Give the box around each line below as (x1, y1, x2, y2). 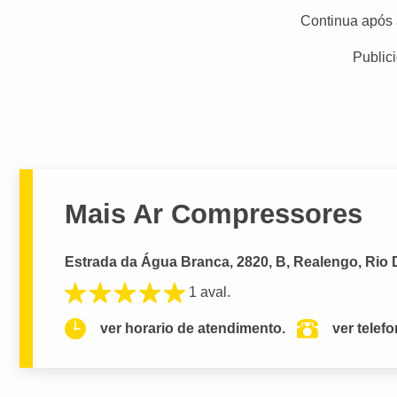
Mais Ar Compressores (65, 198, 363, 230)
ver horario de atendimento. (100, 321, 286, 337)
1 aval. (189, 284, 231, 300)
